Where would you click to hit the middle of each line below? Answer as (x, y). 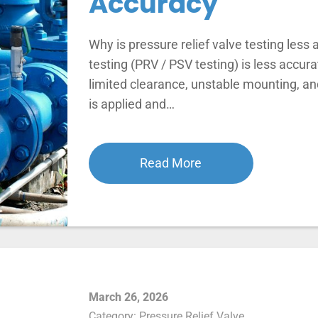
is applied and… (131, 104)
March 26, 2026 (128, 297)
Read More (171, 163)
